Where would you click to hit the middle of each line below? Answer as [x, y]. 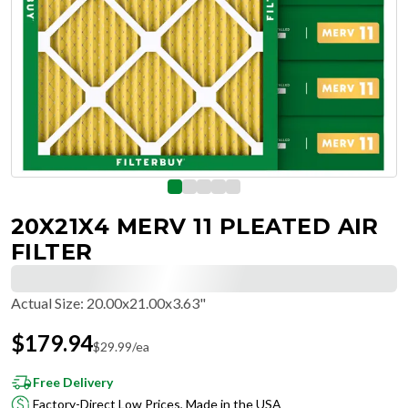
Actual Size [46, 303]
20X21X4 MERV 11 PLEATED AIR [195, 226]
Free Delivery [73, 382]
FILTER [52, 252]
